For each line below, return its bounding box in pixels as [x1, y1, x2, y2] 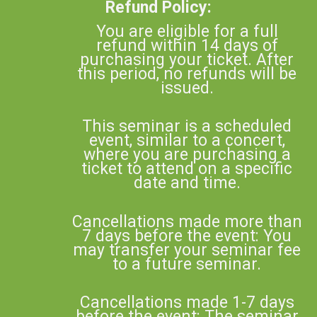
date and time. [133, 173, 241, 193]
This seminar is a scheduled [82, 117, 292, 137]
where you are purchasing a [83, 145, 291, 165]
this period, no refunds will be [77, 64, 296, 84]
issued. [160, 79, 214, 98]
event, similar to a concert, [88, 131, 285, 151]
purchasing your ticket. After [80, 50, 294, 70]
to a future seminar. [113, 254, 261, 274]
